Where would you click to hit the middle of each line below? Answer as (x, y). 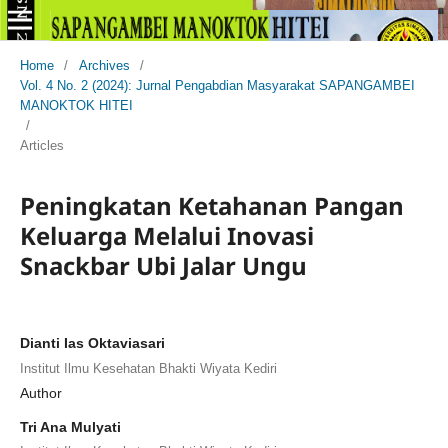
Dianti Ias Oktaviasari (92, 342)
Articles (41, 145)
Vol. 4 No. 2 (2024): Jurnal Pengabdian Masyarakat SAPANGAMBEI (217, 85)
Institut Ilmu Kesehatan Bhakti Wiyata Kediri (148, 368)
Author (40, 392)
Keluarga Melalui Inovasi (166, 235)
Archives (104, 65)
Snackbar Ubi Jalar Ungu (163, 265)
